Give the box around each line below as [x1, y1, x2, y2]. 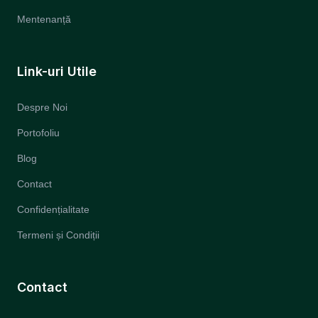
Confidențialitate [17, 204, 89, 215]
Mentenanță [17, 13, 71, 25]
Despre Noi [17, 102, 67, 113]
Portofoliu [17, 127, 60, 138]
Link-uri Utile [17, 64, 97, 79]
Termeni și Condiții [17, 229, 99, 241]
